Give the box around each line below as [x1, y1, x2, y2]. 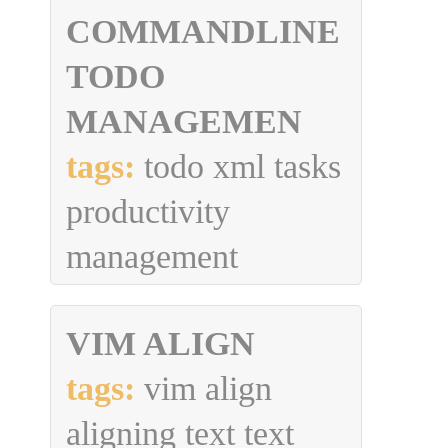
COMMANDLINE [66, 13, 340, 50]
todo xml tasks [135, 148, 341, 185]
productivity [66, 193, 230, 230]
